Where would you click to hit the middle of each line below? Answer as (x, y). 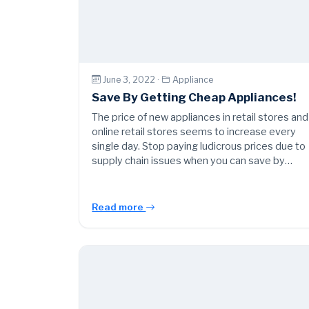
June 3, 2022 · (132, 79)
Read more (119, 207)
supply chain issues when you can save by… (192, 161)
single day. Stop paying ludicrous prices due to (199, 147)
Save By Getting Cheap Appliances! (194, 98)
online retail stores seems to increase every (194, 132)
